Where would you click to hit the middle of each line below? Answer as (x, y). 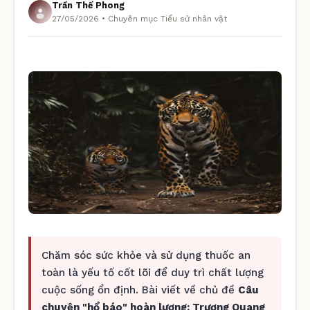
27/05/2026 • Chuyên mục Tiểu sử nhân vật (139, 19)
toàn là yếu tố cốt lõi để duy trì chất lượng (153, 272)
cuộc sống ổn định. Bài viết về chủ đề (140, 290)
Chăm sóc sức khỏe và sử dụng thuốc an (146, 255)
